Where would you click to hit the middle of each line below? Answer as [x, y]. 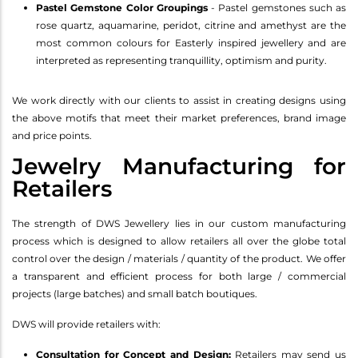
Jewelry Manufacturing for [179, 166]
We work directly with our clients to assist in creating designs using [179, 100]
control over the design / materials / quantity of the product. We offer [179, 258]
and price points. [52, 135]
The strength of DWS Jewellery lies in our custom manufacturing [179, 223]
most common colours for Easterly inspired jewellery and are [191, 42]
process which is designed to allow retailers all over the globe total [179, 241]
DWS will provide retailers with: [88, 324]
